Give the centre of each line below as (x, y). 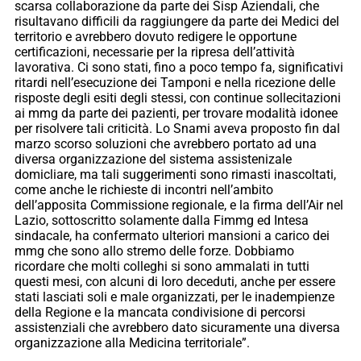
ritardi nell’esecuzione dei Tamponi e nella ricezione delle (175, 83)
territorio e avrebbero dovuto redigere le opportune (156, 37)
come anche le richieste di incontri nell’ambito (144, 190)
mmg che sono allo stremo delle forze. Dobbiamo (154, 251)
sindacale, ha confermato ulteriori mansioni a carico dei (172, 236)
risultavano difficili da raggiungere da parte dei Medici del (177, 22)
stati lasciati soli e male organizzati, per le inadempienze (174, 297)
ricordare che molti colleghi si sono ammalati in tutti (162, 267)
